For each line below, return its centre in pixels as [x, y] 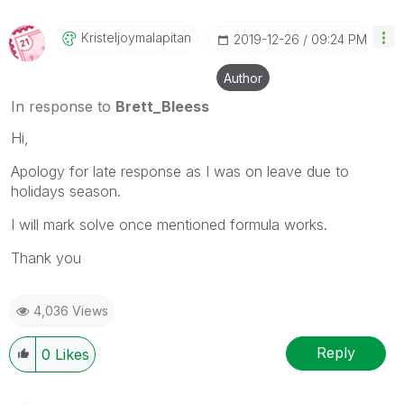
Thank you [46, 257]
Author [243, 78]
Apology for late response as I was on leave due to [180, 171]
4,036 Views [71, 310]
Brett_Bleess [162, 106]
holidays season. [66, 191]
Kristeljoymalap [126, 37]
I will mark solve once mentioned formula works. [169, 224]
